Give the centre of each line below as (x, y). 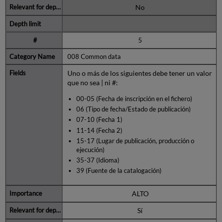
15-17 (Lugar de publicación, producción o (135, 140)
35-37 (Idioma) (98, 160)
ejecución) (90, 149)
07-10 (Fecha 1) (99, 120)
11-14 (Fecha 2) (99, 130)
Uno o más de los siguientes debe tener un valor (139, 73)
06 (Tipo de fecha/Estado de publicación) (133, 109)
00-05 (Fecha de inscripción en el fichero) (134, 98)
